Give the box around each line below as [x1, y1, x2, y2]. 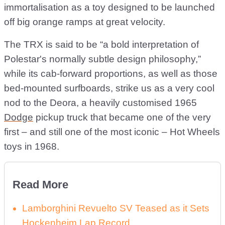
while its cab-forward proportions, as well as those [4, 68, 217, 79]
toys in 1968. [4, 141, 59, 152]
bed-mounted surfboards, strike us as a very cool [4, 82, 214, 93]
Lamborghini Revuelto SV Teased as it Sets [22, 202, 209, 213]
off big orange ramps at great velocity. [4, 16, 165, 27]
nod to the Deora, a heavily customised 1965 [4, 97, 197, 108]
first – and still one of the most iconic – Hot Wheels [4, 126, 220, 137]
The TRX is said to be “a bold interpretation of [4, 39, 199, 50]
